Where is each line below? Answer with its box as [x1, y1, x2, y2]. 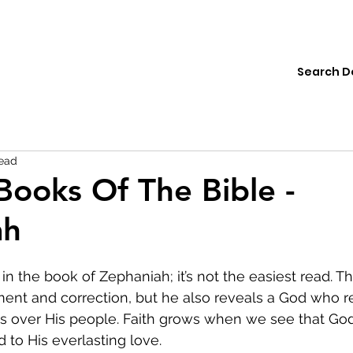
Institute [33, 67, 77, 81]
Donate [166, 67, 206, 81]
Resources [93, 67, 150, 81]
